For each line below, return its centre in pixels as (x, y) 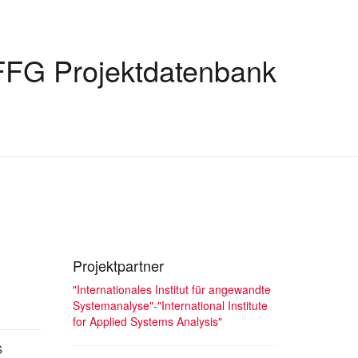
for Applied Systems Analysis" (147, 321)
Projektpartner (118, 265)
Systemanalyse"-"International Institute (170, 305)
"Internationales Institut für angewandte (172, 289)
